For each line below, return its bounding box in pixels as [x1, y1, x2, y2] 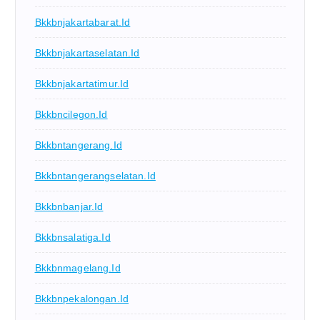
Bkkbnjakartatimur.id [34, 78, 129, 90]
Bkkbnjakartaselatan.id [34, 47, 140, 59]
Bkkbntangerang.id [34, 139, 122, 151]
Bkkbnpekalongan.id [34, 293, 129, 305]
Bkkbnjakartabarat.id [34, 16, 131, 29]
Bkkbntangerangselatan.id [34, 170, 156, 182]
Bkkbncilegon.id [34, 109, 108, 121]
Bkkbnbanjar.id [34, 201, 104, 213]
